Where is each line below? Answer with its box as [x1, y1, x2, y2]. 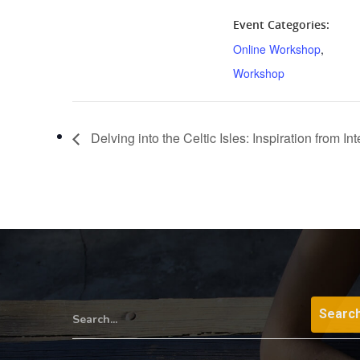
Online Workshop [233, 40, 321, 57]
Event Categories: [233, 16, 329, 32]
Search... [72, 311, 117, 327]
